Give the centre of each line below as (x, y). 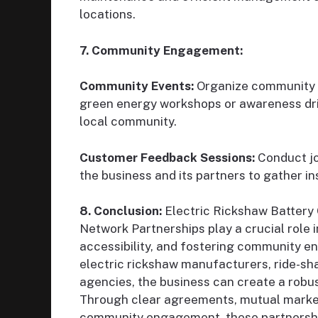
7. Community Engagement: (161, 50)
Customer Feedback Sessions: (167, 157)
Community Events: (137, 86)
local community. (128, 122)
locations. (108, 15)
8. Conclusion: (121, 211)
